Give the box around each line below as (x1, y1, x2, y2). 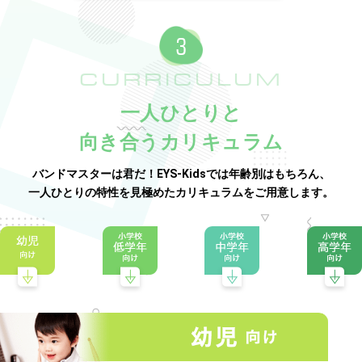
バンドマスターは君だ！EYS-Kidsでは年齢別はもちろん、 (32, 167, 330, 181)
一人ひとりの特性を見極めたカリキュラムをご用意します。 (28, 186, 334, 200)
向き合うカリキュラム (78, 131, 284, 154)
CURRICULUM (79, 70, 283, 90)
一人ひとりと (120, 102, 242, 125)
